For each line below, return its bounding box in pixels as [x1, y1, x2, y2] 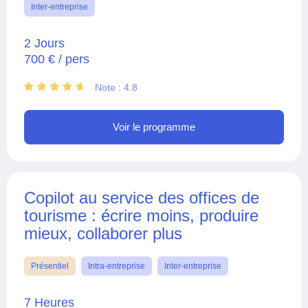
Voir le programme [113, 120, 195, 133]
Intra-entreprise [88, 261, 145, 271]
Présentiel [31, 261, 69, 271]
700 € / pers [24, 52, 89, 66]
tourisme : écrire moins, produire [24, 206, 258, 225]
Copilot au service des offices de [24, 188, 259, 207]
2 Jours [24, 36, 65, 50]
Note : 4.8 [95, 81, 137, 93]
